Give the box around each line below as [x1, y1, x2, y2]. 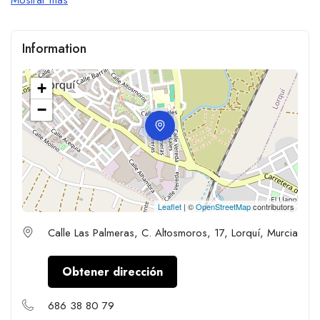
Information [22, 39, 86, 58]
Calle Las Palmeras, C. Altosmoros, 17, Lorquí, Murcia [48, 224, 298, 241]
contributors [251, 200, 294, 212]
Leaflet [158, 200, 181, 212]
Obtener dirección [62, 263, 163, 280]
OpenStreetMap [196, 200, 251, 212]
